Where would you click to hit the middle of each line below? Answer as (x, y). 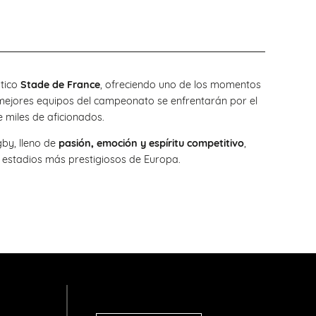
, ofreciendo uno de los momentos (181, 84)
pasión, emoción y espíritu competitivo (151, 144)
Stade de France (60, 84)
